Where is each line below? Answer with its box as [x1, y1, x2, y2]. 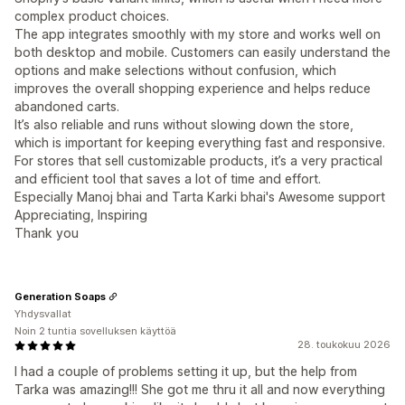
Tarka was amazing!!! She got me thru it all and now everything [14, 381, 385, 397]
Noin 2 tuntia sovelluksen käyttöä [14, 325, 176, 337]
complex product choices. [14, 8, 169, 24]
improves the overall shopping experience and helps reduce [14, 80, 371, 96]
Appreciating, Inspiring [14, 207, 147, 222]
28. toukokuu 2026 [297, 338, 391, 351]
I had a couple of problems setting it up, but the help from [14, 363, 357, 379]
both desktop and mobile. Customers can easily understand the [14, 44, 391, 60]
